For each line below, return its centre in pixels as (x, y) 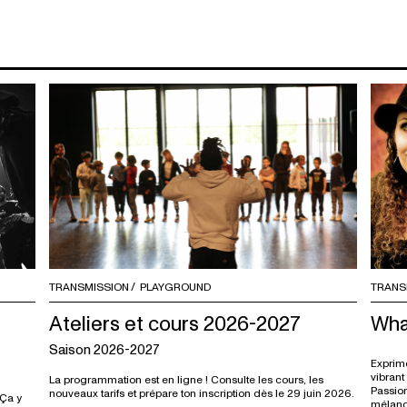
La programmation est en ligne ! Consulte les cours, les (186, 380)
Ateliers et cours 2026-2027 (174, 323)
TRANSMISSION (89, 288)
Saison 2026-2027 (104, 350)
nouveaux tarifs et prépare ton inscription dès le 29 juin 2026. (201, 394)
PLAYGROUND (175, 288)
